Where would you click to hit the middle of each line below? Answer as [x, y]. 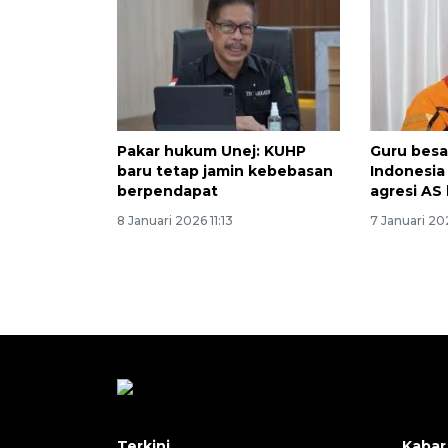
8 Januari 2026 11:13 [175, 221]
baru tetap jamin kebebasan [225, 171]
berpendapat [167, 191]
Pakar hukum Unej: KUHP [211, 151]
